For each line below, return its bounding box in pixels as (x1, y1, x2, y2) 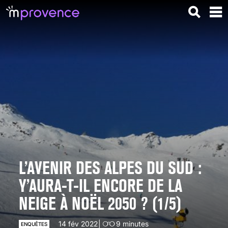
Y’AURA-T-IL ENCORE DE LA (19, 175, 182, 196)
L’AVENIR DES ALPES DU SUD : (19, 157, 202, 178)
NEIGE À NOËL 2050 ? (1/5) (19, 193, 181, 214)
